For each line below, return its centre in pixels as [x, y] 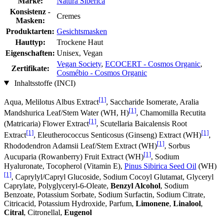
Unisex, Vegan [80, 53]
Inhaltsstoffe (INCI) [44, 83]
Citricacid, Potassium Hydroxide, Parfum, [70, 203]
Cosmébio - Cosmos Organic [102, 73]
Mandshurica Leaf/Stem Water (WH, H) [66, 113]
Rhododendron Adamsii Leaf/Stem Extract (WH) [80, 146]
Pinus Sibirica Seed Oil [160, 166]
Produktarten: [30, 31]
